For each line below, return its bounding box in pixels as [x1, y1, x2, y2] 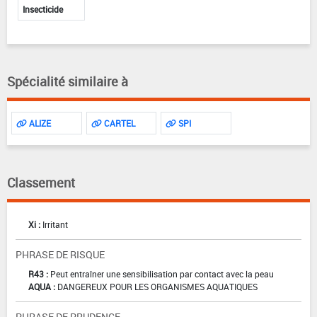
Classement [7, 174, 75, 192]
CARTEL [101, 117, 135, 129]
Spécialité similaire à [7, 73, 128, 91]
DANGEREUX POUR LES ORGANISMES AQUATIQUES [57, 281, 258, 293]
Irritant [42, 219, 68, 231]
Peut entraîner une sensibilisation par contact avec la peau [50, 268, 274, 280]
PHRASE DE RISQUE [16, 248, 105, 262]
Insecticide [23, 4, 63, 16]
